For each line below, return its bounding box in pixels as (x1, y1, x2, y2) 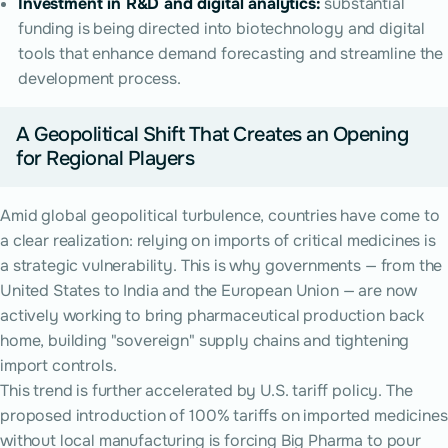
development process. (18, 68, 181, 89)
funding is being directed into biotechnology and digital (18, 18, 426, 39)
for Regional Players (16, 146, 194, 171)
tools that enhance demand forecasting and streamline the (18, 43, 444, 64)
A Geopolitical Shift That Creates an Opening (16, 122, 408, 147)
